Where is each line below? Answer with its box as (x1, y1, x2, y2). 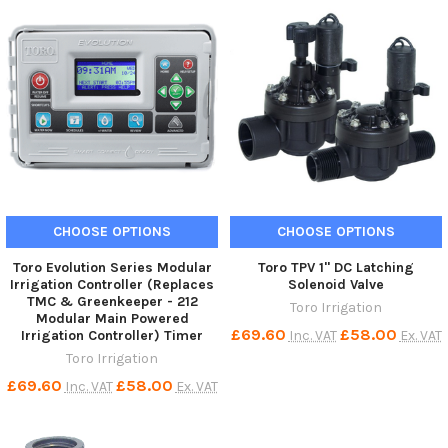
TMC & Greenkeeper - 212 (26, 292, 198, 310)
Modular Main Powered (35, 309, 189, 327)
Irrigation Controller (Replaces (10, 275, 214, 293)
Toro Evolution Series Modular (12, 258, 212, 276)
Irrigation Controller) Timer (21, 326, 203, 344)
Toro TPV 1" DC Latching (258, 258, 414, 276)
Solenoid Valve (288, 275, 384, 293)
